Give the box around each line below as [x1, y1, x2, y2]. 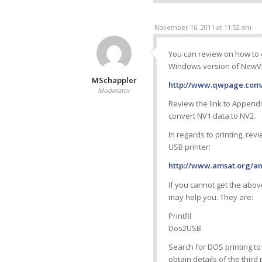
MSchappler [92, 75, 137, 86]
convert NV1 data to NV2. [168, 111, 256, 122]
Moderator [98, 86, 130, 95]
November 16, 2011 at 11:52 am [154, 23, 251, 32]
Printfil [168, 210, 191, 221]
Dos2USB [168, 222, 201, 233]
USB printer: [168, 142, 211, 153]
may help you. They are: [168, 191, 253, 202]
